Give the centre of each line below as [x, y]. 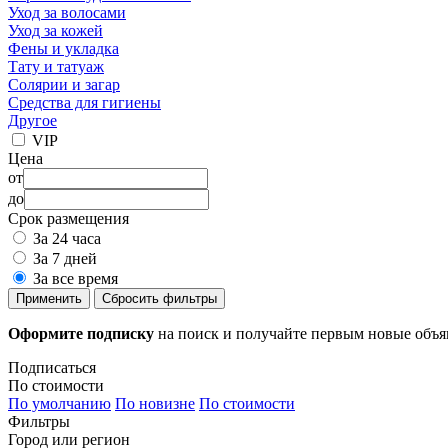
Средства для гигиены [84, 102]
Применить [49, 298]
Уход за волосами [67, 12]
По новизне [155, 403]
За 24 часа [67, 238]
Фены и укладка [63, 48]
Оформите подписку [81, 333]
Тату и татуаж [56, 66]
